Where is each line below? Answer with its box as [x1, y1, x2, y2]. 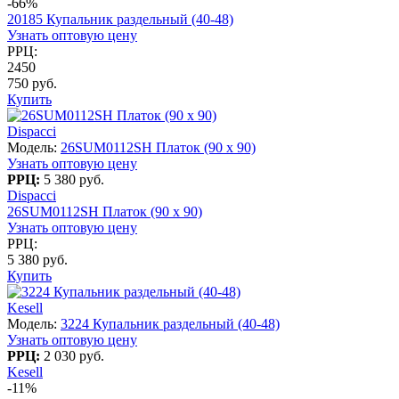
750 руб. [7, 75, 57, 91]
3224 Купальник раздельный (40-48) [61, 315, 280, 331]
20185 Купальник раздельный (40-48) [7, 11, 233, 27]
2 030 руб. [44, 347, 104, 363]
